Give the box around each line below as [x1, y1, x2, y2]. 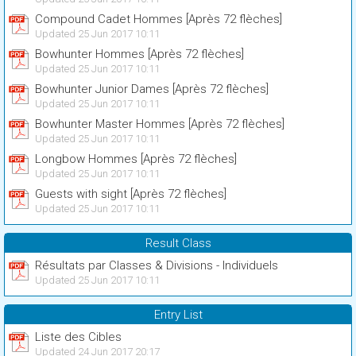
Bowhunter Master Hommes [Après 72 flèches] [35, 117, 284, 131]
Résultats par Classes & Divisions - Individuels [35, 258, 278, 273]
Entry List [153, 308, 203, 322]
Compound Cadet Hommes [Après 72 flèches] [35, 12, 282, 26]
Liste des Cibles [35, 330, 122, 344]
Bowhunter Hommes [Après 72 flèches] [35, 47, 244, 61]
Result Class [145, 236, 211, 250]
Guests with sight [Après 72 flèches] [35, 187, 226, 201]
